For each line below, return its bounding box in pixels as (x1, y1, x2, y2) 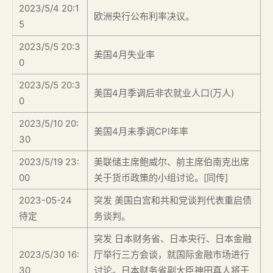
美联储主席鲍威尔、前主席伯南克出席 (94, 155, 249, 168)
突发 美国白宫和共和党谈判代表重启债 (94, 194, 252, 206)
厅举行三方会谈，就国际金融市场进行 (94, 248, 249, 260)
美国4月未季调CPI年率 (94, 125, 188, 137)
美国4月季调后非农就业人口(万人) (94, 87, 234, 99)
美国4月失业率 (94, 48, 155, 60)
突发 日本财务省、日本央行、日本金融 (94, 232, 252, 244)
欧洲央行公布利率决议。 (94, 10, 194, 22)
